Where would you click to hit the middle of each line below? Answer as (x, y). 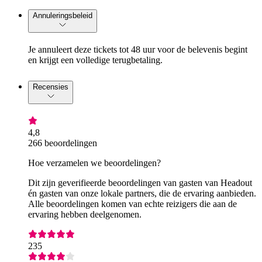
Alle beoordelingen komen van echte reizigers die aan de (132, 204)
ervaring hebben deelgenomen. (85, 214)
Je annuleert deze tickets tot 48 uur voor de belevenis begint (138, 49)
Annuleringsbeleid (63, 15)
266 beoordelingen (63, 143)
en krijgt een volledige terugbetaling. (95, 60)
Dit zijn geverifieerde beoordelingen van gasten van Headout (140, 182)
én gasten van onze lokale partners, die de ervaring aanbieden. (142, 193)
